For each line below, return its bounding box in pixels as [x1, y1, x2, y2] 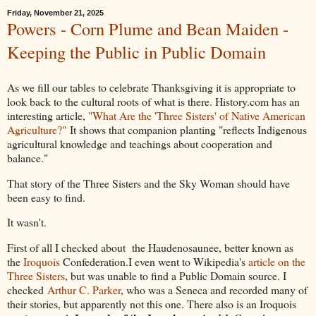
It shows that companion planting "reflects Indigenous [66, 121, 307, 137]
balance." [7, 150, 48, 165]
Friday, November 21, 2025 [7, 8, 104, 17]
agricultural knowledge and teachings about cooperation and [7, 135, 272, 151]
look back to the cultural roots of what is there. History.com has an [7, 93, 300, 109]
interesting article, [7, 107, 88, 123]
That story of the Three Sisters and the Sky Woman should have [7, 175, 290, 190]
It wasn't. [7, 214, 50, 230]
